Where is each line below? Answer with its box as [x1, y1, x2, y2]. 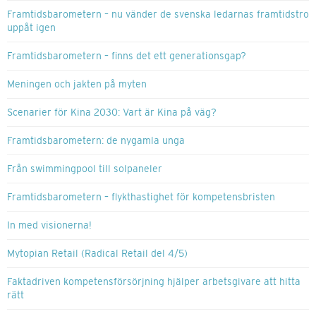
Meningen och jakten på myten [7, 78, 147, 90]
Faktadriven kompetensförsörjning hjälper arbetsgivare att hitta [7, 276, 300, 288]
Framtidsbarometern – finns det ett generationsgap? [7, 50, 246, 62]
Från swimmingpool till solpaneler [7, 163, 162, 175]
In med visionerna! [7, 219, 92, 231]
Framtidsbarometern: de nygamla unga [7, 135, 185, 147]
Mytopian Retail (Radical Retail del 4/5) [7, 248, 188, 260]
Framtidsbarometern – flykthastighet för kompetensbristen [7, 191, 275, 203]
